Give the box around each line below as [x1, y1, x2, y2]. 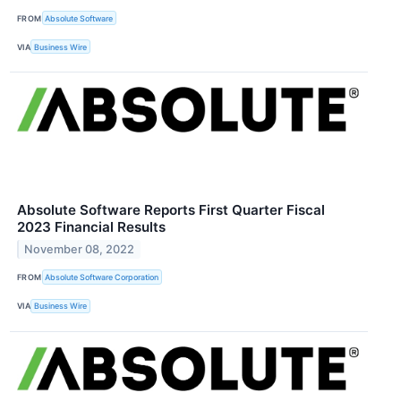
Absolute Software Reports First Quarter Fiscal [17, 201, 325, 219]
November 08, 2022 [24, 243, 135, 257]
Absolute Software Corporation [45, 272, 159, 283]
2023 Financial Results [17, 218, 166, 236]
